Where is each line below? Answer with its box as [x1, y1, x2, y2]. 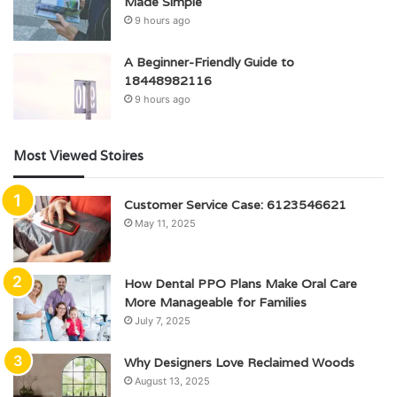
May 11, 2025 [135, 216, 196, 230]
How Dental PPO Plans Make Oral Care [124, 275, 357, 292]
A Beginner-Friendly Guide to [124, 53, 294, 70]
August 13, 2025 [135, 374, 210, 387]
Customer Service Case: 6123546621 [124, 196, 346, 213]
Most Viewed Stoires [13, 146, 144, 164]
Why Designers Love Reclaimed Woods [124, 354, 354, 370]
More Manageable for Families [124, 293, 307, 310]
